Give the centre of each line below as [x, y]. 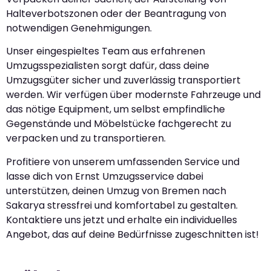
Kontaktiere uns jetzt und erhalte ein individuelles [122, 220]
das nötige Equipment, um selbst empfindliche [116, 109]
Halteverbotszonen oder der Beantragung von [116, 14]
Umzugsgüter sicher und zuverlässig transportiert [123, 80]
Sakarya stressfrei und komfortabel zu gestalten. [122, 205]
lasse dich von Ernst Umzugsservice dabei [105, 176]
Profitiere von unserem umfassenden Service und [123, 162]
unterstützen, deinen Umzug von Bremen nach [116, 191]
